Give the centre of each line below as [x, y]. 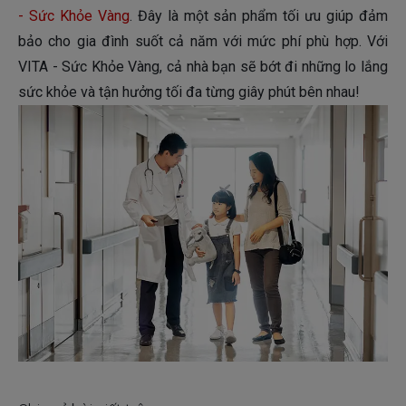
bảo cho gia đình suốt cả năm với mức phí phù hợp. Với [203, 42]
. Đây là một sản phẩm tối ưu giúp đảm [258, 16]
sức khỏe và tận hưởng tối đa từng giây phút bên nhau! [189, 92]
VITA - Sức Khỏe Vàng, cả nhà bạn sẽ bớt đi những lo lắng [203, 67]
